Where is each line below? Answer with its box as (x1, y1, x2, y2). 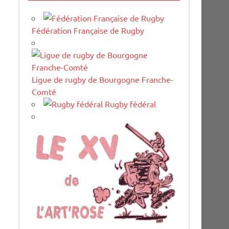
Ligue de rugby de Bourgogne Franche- (32, 74, 174, 84)
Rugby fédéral (103, 98, 156, 109)
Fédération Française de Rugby (32, 25, 145, 35)
